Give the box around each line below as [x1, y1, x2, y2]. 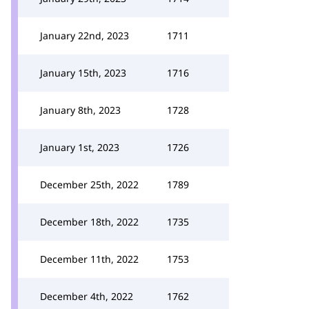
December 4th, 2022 [40, 290, 133, 303]
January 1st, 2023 [40, 141, 119, 154]
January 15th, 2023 [40, 66, 126, 79]
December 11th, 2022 [40, 252, 139, 266]
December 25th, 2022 [40, 178, 139, 191]
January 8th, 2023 [40, 103, 121, 117]
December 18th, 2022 [40, 215, 139, 228]
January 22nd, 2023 [40, 29, 129, 42]
